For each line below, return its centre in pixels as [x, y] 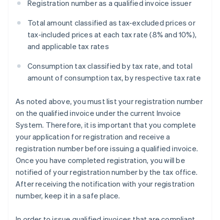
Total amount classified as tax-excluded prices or [111, 23]
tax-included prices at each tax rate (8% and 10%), [112, 35]
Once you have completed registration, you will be [100, 160]
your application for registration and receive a [93, 137]
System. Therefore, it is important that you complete [106, 125]
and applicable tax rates [68, 46]
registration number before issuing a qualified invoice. [107, 149]
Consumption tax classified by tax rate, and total [110, 66]
